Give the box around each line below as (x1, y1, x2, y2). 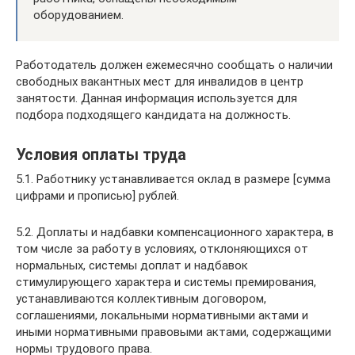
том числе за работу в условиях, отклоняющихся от (16, 242, 308, 256)
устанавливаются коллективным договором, (16, 292, 266, 306)
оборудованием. (33, 8, 124, 22)
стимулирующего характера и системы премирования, (16, 275, 316, 289)
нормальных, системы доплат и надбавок (16, 258, 248, 273)
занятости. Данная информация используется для (16, 91, 297, 105)
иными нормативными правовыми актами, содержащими (16, 325, 331, 339)
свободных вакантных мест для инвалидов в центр (16, 74, 303, 89)
